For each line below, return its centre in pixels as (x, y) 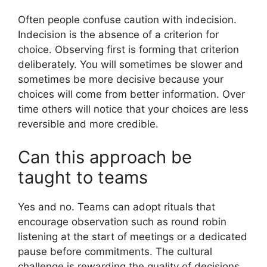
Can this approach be (105, 157)
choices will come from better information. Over (131, 94)
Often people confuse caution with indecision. (127, 20)
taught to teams (83, 177)
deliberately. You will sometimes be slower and (131, 65)
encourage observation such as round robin (122, 221)
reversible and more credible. (88, 124)
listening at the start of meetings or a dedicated (133, 236)
